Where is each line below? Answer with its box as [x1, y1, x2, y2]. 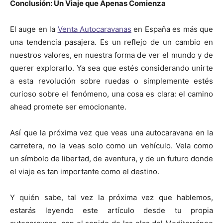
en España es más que [131, 24, 214, 34]
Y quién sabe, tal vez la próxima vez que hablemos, [10, 192, 213, 202]
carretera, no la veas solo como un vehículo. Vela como [10, 140, 213, 150]
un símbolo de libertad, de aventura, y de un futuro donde [10, 153, 213, 163]
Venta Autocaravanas [57, 24, 132, 34]
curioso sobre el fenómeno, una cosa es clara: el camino [10, 89, 213, 99]
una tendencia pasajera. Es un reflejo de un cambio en [10, 37, 213, 47]
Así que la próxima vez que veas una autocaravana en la [10, 127, 213, 137]
